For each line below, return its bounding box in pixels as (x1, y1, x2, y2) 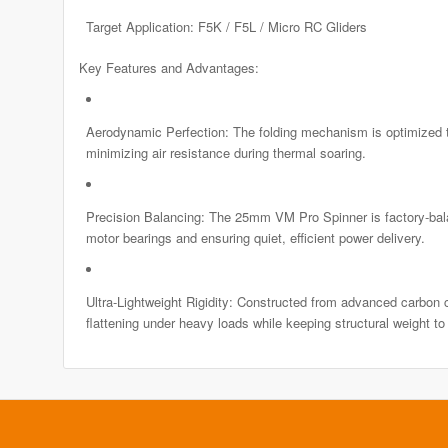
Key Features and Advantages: (78, 57, 259, 77)
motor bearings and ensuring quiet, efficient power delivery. (85, 227, 425, 247)
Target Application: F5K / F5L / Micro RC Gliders (85, 16, 367, 36)
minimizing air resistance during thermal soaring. (85, 142, 366, 162)
